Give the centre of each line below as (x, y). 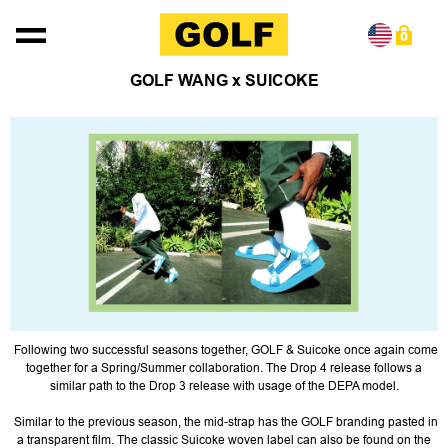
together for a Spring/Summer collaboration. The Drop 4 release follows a (224, 368)
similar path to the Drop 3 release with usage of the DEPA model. (224, 386)
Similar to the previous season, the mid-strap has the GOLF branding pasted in (224, 422)
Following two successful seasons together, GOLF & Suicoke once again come (224, 350)
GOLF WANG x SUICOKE (224, 80)
